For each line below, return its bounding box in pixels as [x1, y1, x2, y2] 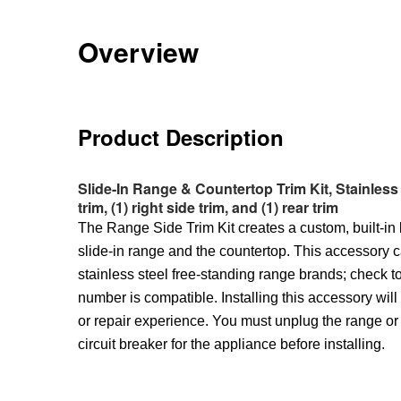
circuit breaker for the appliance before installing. [78, 336, 385, 352]
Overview [78, 31, 199, 71]
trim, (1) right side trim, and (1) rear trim [78, 196, 338, 218]
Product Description [78, 121, 284, 152]
